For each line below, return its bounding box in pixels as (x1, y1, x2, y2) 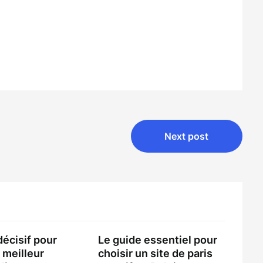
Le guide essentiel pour (98, 234, 218, 246)
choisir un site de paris (98, 247, 213, 259)
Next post (164, 130, 209, 142)
